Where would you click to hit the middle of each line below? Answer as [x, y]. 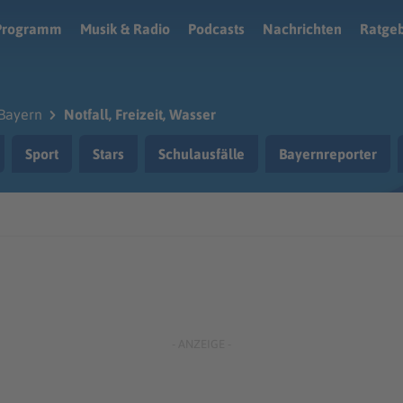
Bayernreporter [328, 154]
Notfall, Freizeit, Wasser [140, 114]
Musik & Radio [125, 29]
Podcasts [216, 29]
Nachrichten [302, 29]
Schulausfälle [201, 154]
